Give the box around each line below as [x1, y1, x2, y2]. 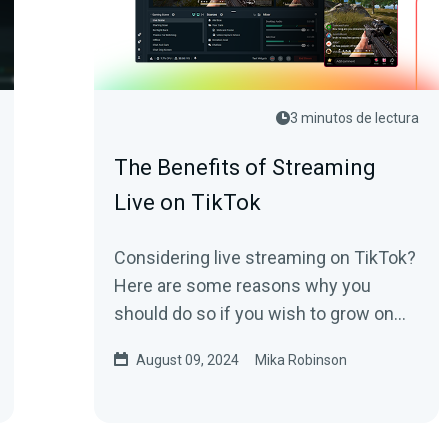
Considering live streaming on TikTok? [114, 247, 416, 268]
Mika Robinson [255, 352, 347, 368]
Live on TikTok [114, 190, 261, 215]
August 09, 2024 [136, 352, 239, 368]
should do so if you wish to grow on [114, 303, 394, 324]
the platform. [114, 331, 216, 352]
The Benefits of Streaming [114, 155, 376, 180]
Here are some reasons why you [114, 275, 371, 296]
